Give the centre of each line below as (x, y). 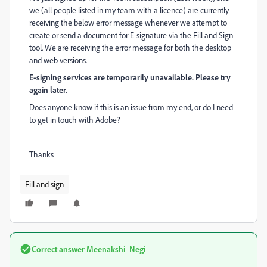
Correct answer (58, 249)
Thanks (41, 154)
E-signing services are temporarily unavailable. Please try (130, 77)
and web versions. (58, 60)
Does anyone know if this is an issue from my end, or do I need (131, 107)
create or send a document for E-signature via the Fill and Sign (131, 35)
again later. (48, 90)
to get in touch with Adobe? (75, 119)
